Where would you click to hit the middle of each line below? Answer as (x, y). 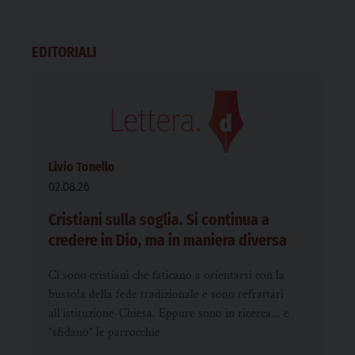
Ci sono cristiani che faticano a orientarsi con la (166, 276)
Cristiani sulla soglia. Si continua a (159, 220)
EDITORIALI (64, 53)
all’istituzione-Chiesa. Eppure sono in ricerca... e (169, 314)
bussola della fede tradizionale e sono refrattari (166, 295)
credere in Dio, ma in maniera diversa (168, 240)
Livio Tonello (82, 167)
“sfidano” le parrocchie (104, 333)
